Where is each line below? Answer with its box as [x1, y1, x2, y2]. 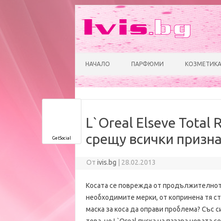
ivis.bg [97, 158, 117, 166]
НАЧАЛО [85, 61, 110, 67]
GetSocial [52, 136, 71, 141]
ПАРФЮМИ [131, 61, 164, 67]
